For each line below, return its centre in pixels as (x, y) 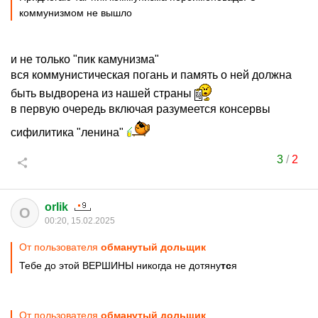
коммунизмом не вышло (76, 13)
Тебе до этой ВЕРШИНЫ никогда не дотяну (120, 265)
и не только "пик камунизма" (85, 59)
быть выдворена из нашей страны (103, 93)
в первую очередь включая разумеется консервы (141, 109)
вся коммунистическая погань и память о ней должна (151, 75)
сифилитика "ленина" (68, 132)
